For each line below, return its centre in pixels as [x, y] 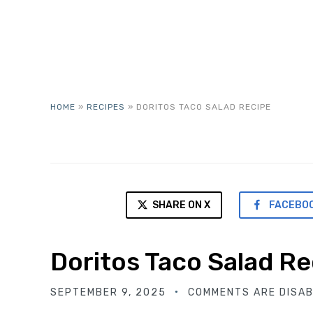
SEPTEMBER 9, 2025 [108, 292]
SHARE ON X [180, 205]
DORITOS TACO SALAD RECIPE [204, 107]
